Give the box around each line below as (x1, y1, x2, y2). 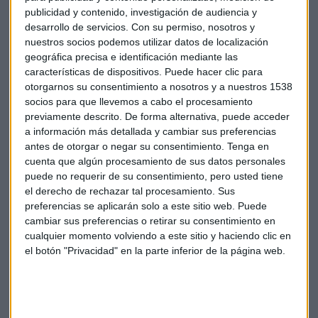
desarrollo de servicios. (25, 21, 128, 33)
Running (93, 177, 128, 190)
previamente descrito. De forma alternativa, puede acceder (25, 110, 290, 122)
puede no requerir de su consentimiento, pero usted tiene (25, 170, 283, 182)
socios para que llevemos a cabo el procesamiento (25, 95, 253, 107)
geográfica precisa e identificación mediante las (25, 50, 238, 62)
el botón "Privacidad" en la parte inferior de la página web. (25, 244, 285, 256)
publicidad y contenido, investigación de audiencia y (25, 6, 257, 18)
